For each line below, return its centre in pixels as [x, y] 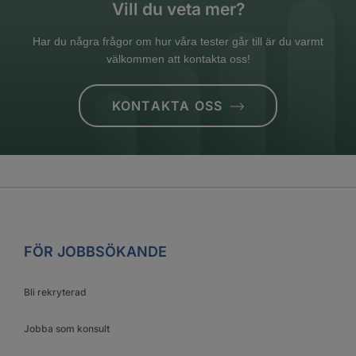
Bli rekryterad [55, 292]
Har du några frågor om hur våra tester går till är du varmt [178, 41]
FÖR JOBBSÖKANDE [95, 251]
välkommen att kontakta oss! [178, 58]
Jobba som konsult [67, 328]
